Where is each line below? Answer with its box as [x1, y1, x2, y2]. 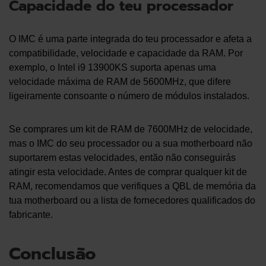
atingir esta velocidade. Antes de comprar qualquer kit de [9, 167, 247, 178]
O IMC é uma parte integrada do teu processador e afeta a [9, 34, 252, 45]
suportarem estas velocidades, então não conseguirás [9, 153, 236, 163]
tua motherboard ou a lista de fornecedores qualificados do [9, 195, 255, 206]
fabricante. [9, 210, 53, 220]
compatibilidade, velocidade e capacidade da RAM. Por [9, 48, 243, 59]
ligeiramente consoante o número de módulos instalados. [9, 91, 249, 102]
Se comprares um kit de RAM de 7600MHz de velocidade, [9, 124, 252, 135]
